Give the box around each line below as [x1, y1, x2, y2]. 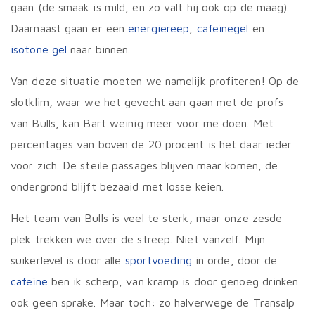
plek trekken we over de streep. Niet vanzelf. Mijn [11, 233, 266, 246]
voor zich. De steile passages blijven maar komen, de [11, 159, 278, 172]
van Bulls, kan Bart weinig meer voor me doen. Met [11, 117, 274, 130]
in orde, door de [191, 254, 278, 267]
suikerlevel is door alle [11, 254, 125, 267]
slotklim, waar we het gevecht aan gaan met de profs [11, 96, 284, 109]
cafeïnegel [196, 22, 249, 35]
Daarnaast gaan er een [11, 22, 129, 35]
